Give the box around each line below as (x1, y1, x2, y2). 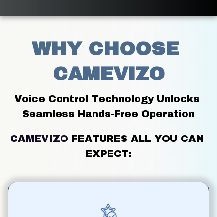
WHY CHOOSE (32, 39, 179, 60)
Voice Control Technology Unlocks (14, 93, 200, 105)
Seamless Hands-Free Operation (22, 108, 195, 120)
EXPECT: (86, 148, 131, 159)
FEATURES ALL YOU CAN (71, 133, 204, 144)
